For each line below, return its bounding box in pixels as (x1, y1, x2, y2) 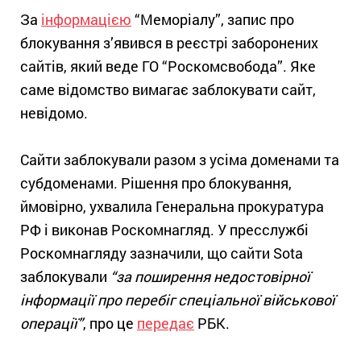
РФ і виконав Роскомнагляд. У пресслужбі (20, 220, 309, 240)
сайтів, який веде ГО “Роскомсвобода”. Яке (20, 56, 316, 77)
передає (137, 313, 194, 334)
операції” (20, 313, 83, 334)
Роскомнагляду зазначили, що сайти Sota (20, 243, 303, 263)
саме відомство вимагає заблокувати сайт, (20, 80, 316, 100)
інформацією (41, 10, 131, 30)
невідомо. (20, 103, 88, 123)
